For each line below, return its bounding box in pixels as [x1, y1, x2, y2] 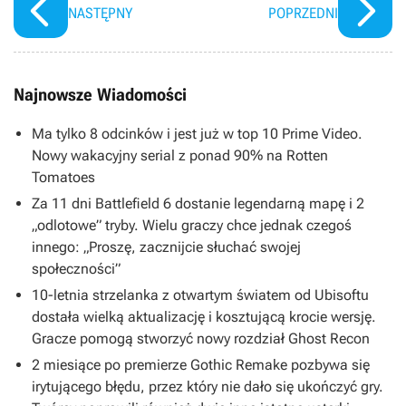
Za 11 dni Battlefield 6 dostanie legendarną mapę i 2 [32, 194, 364, 212]
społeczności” [32, 259, 121, 277]
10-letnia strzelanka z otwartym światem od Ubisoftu [32, 285, 369, 304]
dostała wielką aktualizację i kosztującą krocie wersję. [32, 307, 376, 325]
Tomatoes [32, 168, 95, 186]
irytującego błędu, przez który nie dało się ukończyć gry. [32, 377, 383, 395]
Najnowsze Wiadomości [14, 83, 187, 105]
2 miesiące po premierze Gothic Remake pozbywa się [32, 355, 370, 373]
